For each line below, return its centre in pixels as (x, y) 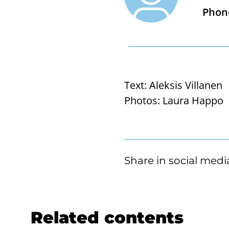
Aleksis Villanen (186, 85)
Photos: (142, 100)
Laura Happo (193, 100)
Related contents (107, 217)
